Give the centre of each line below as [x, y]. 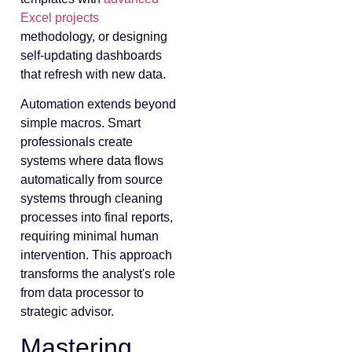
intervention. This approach [96, 255]
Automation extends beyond [98, 104]
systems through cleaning [92, 198]
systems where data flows [92, 160]
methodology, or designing [94, 36]
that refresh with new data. [93, 74]
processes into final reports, [97, 217]
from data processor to [82, 292]
